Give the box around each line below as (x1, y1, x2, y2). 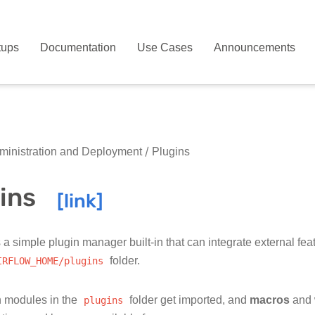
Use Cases (137, 41, 193, 54)
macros (250, 293, 290, 307)
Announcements (214, 41, 296, 54)
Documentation (40, 41, 117, 54)
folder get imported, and (127, 293, 250, 307)
